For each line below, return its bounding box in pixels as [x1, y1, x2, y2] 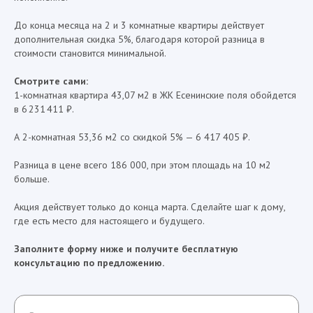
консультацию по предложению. [14, 256, 164, 269]
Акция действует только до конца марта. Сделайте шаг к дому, [14, 201, 285, 213]
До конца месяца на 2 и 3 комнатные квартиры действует [14, 19, 264, 31]
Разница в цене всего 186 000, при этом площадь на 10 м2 [14, 159, 271, 171]
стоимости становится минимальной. [14, 47, 166, 59]
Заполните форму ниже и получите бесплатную [14, 242, 238, 255]
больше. [14, 173, 50, 185]
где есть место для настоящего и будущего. [14, 214, 205, 227]
